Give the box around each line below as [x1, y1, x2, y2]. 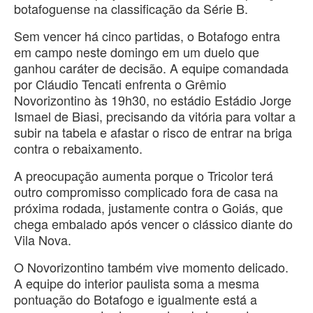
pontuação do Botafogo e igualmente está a [14, 290, 257, 309]
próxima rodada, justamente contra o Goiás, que [14, 198, 283, 217]
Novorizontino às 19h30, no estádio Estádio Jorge [14, 91, 291, 110]
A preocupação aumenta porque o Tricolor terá [14, 166, 273, 185]
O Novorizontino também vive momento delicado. [14, 258, 289, 277]
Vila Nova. [14, 231, 71, 249]
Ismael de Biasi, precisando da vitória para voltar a [14, 107, 296, 126]
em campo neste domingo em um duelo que [14, 43, 259, 61]
